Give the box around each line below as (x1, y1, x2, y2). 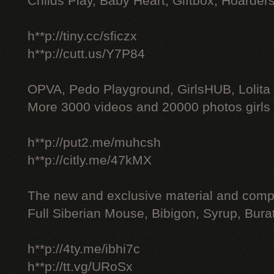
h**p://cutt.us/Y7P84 (28, 46, 145, 61)
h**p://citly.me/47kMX (28, 153, 152, 168)
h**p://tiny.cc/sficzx (28, 29, 137, 43)
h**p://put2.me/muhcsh (28, 135, 161, 150)
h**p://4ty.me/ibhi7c (28, 242, 140, 256)
